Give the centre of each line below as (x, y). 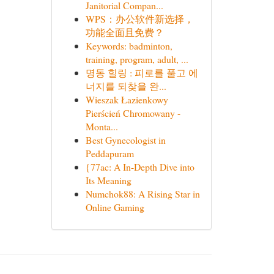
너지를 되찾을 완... (126, 86)
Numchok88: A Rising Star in (143, 194)
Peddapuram (109, 153)
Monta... (102, 126)
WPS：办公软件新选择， (139, 19)
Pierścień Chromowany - (133, 113)
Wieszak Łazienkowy (127, 99)
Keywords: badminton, (129, 46)
